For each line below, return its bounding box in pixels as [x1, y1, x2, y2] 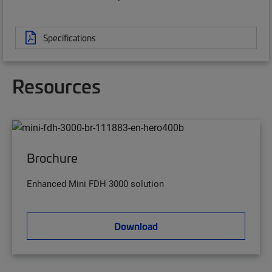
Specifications [43, 31, 96, 44]
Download [114, 219, 158, 233]
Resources [12, 72, 101, 98]
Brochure [27, 149, 78, 167]
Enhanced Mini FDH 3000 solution [27, 177, 164, 190]
